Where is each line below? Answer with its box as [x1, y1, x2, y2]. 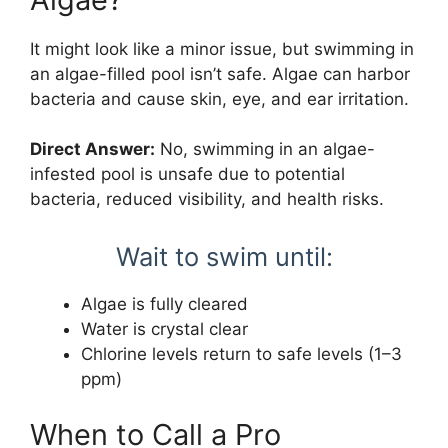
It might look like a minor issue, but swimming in [30, 38, 414, 59]
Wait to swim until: [115, 241, 333, 272]
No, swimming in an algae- [155, 139, 375, 159]
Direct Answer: [30, 139, 155, 159]
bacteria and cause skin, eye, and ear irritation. [30, 88, 409, 109]
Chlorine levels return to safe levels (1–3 [81, 344, 402, 364]
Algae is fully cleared [81, 294, 248, 314]
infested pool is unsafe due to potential [30, 164, 345, 184]
